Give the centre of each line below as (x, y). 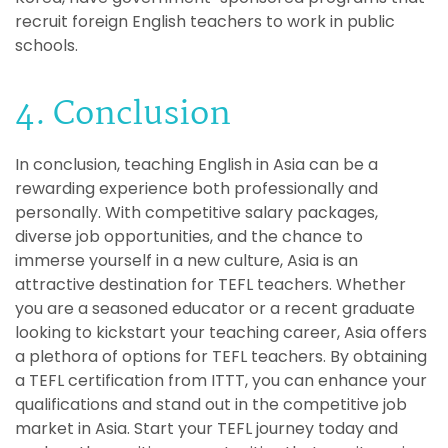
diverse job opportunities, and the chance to (189, 236)
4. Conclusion (123, 114)
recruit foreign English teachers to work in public (205, 21)
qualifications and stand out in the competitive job (211, 404)
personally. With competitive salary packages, (196, 212)
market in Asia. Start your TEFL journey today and (206, 428)
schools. (46, 45)
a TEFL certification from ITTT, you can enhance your (221, 380)
